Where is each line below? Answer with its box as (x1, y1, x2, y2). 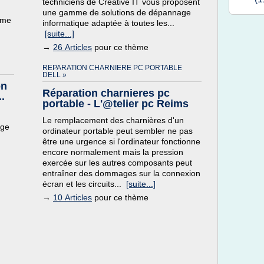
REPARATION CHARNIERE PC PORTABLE (42, 64, 182, 72)
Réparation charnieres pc (42, 87, 170, 99)
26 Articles (53, 42, 92, 52)
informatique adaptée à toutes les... (42, 18, 174, 28)
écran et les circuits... (42, 179, 126, 189)
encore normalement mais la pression (42, 147, 183, 157)
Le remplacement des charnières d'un (42, 115, 184, 125)
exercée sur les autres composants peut (42, 158, 192, 167)
